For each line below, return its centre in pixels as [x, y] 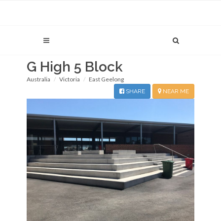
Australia [38, 79]
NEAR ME [175, 91]
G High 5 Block [75, 67]
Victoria [70, 79]
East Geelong [106, 79]
